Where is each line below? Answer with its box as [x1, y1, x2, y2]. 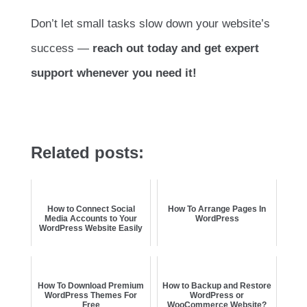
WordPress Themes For [45, 290, 137, 300]
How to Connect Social [47, 204, 135, 214]
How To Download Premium [38, 280, 144, 291]
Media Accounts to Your [45, 213, 137, 223]
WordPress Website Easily [39, 223, 143, 233]
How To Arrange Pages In [168, 204, 266, 214]
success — [31, 41, 93, 55]
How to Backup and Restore [162, 280, 271, 291]
